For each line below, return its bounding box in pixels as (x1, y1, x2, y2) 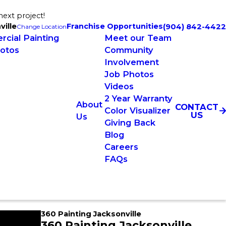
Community (104, 45, 154, 55)
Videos (104, 81, 134, 91)
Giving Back (104, 118, 156, 128)
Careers (104, 142, 139, 152)
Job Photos (104, 69, 154, 79)
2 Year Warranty (104, 93, 173, 103)
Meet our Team (104, 33, 172, 43)
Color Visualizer (104, 105, 171, 116)
